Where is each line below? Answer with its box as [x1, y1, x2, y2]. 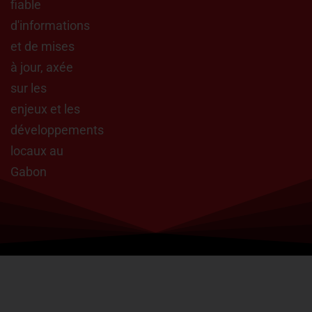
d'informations [10, 18, 90, 33]
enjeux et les [10, 102, 80, 116]
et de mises [10, 39, 75, 54]
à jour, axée [10, 60, 73, 75]
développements [10, 123, 104, 137]
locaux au [10, 143, 63, 158]
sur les [10, 81, 47, 95]
